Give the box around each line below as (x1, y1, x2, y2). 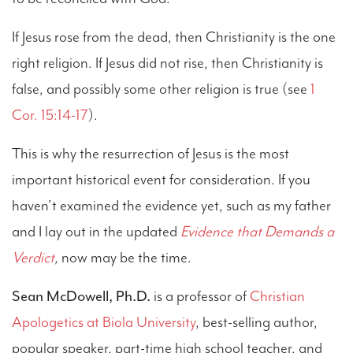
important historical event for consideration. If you (12, 169, 310, 189)
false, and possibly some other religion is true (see (12, 79, 310, 98)
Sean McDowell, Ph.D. (12, 286, 154, 306)
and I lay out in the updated (12, 221, 180, 241)
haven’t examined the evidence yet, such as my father (12, 195, 331, 215)
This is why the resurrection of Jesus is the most (12, 143, 289, 163)
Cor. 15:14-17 (12, 105, 88, 124)
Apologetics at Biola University (12, 312, 195, 332)
